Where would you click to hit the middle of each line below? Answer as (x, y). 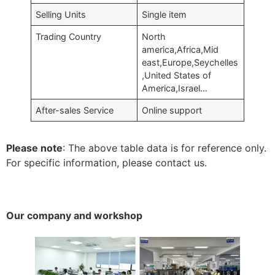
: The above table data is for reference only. (165, 148)
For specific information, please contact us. (107, 162)
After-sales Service (75, 110)
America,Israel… (175, 88)
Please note (34, 148)
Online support (172, 110)
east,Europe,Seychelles (190, 62)
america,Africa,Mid (180, 49)
